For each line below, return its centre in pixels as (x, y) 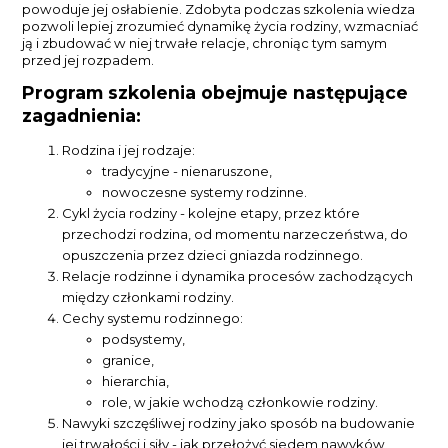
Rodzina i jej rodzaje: (129, 149)
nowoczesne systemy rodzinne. (205, 191)
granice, (128, 359)
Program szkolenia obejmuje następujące (215, 92)
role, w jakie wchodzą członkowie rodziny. (240, 401)
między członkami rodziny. (148, 296)
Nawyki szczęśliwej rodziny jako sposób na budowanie (239, 422)
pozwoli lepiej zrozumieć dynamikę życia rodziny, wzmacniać (220, 26)
